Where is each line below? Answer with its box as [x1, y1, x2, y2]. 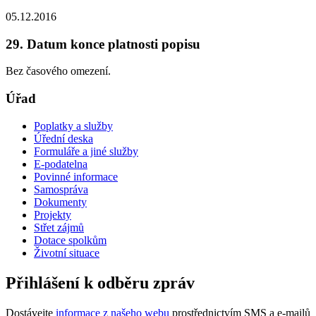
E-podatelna [34, 157, 87, 170]
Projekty [34, 208, 71, 221]
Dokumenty [34, 195, 87, 208]
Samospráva [34, 183, 88, 195]
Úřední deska [34, 132, 93, 145]
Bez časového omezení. [6, 65, 111, 78]
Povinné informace [34, 170, 118, 183]
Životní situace [34, 246, 99, 259]
